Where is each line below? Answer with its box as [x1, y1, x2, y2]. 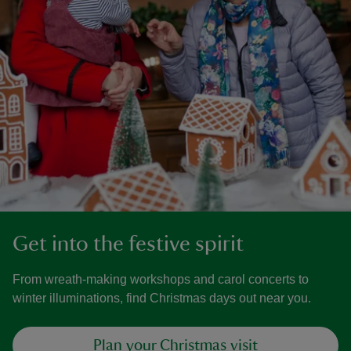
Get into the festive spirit [13, 233, 244, 255]
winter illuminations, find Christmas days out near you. [13, 291, 311, 305]
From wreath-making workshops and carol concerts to [13, 273, 309, 286]
